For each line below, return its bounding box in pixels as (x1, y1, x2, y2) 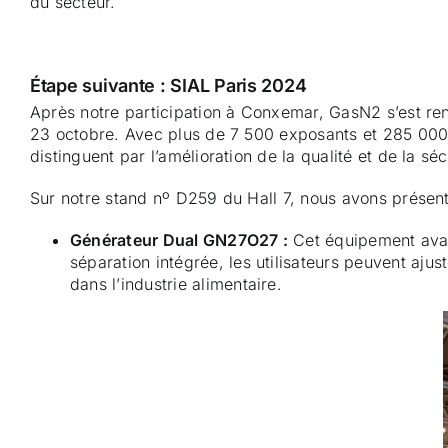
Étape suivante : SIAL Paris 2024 (30, 74, 307, 96)
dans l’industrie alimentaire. (70, 274, 282, 295)
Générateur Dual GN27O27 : (70, 230, 288, 251)
